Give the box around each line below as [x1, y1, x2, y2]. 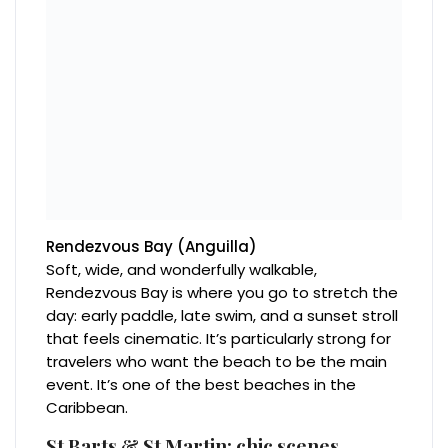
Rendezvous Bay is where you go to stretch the [46, 282, 399, 304]
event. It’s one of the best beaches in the [46, 374, 357, 396]
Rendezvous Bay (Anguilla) [46, 236, 258, 258]
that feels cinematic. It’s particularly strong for [46, 328, 392, 350]
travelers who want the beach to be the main [46, 351, 388, 373]
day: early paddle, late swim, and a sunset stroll [46, 305, 399, 327]
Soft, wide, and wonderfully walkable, [46, 259, 318, 281]
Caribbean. [46, 397, 129, 419]
